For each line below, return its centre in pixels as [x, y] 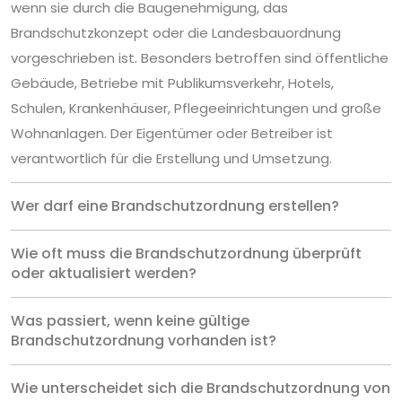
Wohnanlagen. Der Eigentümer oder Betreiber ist [172, 133]
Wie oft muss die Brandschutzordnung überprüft [186, 253]
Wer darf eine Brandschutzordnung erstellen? [175, 205]
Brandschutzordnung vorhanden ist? [144, 340]
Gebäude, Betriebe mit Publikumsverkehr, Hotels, [172, 83]
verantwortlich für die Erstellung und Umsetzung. [171, 158]
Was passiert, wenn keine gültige [130, 320]
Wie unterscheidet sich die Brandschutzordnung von [201, 388]
